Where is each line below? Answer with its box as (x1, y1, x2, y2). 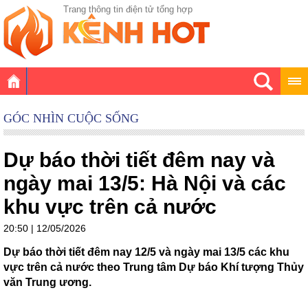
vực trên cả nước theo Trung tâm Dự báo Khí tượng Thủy (3, 261, 304, 273)
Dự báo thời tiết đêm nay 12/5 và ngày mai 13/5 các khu (3, 246, 289, 258)
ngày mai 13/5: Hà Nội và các (3, 172, 286, 195)
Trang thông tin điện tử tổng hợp (63, 4, 192, 14)
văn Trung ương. (3, 276, 91, 288)
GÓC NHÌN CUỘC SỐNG (3, 111, 139, 125)
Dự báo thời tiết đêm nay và (3, 148, 275, 171)
